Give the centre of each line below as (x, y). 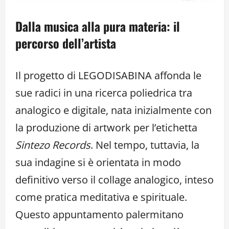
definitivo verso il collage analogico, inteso (114, 179)
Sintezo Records (53, 145)
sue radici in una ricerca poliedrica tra (104, 93)
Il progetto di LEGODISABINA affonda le (108, 75)
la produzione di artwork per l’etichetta (106, 127)
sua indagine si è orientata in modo (98, 162)
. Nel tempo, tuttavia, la (145, 145)
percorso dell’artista (66, 43)
